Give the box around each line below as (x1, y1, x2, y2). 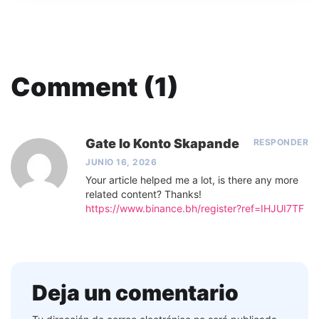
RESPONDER (253, 137, 308, 148)
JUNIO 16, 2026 (85, 157, 157, 168)
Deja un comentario (32, 280, 239, 306)
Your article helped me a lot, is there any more (85, 174, 298, 187)
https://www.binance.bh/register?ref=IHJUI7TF (85, 202, 304, 215)
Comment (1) (11, 71, 179, 103)
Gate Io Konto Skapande (85, 136, 239, 152)
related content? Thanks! (85, 188, 202, 201)
